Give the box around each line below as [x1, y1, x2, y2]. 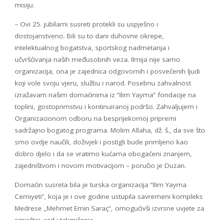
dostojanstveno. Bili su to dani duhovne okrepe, [15, 31, 164, 41]
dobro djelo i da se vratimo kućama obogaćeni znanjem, [15, 149, 192, 159]
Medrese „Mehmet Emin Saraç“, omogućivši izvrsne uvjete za [15, 204, 204, 213]
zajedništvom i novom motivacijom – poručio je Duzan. [15, 161, 186, 170]
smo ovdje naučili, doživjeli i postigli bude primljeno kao [15, 137, 188, 147]
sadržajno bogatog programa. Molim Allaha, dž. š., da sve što [15, 126, 205, 135]
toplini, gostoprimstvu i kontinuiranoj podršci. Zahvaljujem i [15, 102, 197, 111]
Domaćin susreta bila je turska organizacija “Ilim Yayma [15, 180, 187, 190]
